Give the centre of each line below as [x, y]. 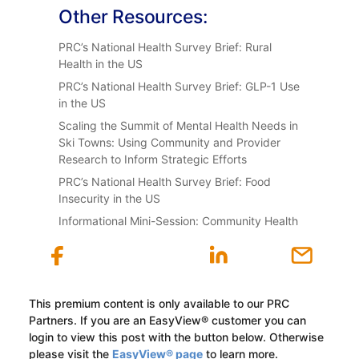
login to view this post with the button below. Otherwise [176, 337]
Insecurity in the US [110, 198]
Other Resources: [133, 16]
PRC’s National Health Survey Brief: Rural [165, 46]
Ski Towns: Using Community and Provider [170, 142]
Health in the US [101, 63]
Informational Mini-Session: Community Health [179, 220]
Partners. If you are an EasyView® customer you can [167, 320]
